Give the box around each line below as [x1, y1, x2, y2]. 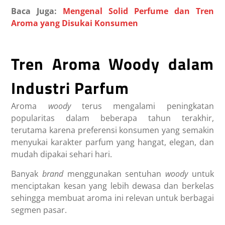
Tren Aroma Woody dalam [11, 51, 214, 76]
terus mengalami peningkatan [70, 100, 214, 111]
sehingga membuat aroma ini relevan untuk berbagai [11, 192, 214, 203]
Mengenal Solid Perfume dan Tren [63, 5, 214, 17]
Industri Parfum [11, 75, 130, 100]
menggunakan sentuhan [63, 168, 165, 179]
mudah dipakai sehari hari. [11, 148, 113, 160]
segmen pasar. [11, 204, 67, 215]
